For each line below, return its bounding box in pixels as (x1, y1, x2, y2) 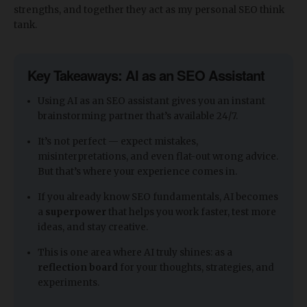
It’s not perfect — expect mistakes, (38, 136, 198, 147)
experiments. (38, 277, 99, 288)
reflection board (38, 262, 118, 273)
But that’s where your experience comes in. (38, 166, 237, 177)
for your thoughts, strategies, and (118, 262, 274, 273)
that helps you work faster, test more (106, 206, 276, 218)
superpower (45, 206, 106, 218)
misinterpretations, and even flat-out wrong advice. (38, 151, 278, 162)
